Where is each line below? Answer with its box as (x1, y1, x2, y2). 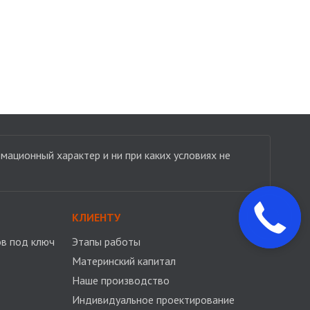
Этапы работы (71, 235, 140, 248)
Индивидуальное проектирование (71, 293, 235, 307)
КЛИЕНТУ (71, 210, 120, 224)
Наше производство (71, 273, 170, 287)
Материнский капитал (71, 254, 176, 268)
